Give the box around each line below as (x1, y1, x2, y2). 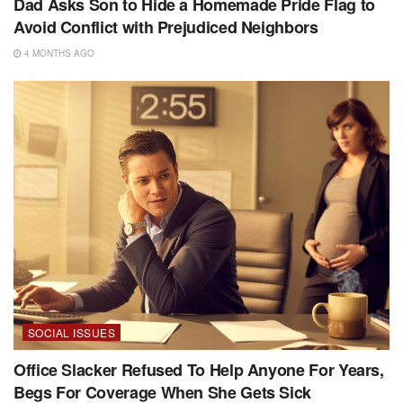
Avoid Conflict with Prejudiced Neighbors (13, 15, 318, 40)
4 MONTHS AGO (22, 47, 94, 60)
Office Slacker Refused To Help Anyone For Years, (13, 358, 384, 382)
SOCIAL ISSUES (28, 325, 116, 341)
